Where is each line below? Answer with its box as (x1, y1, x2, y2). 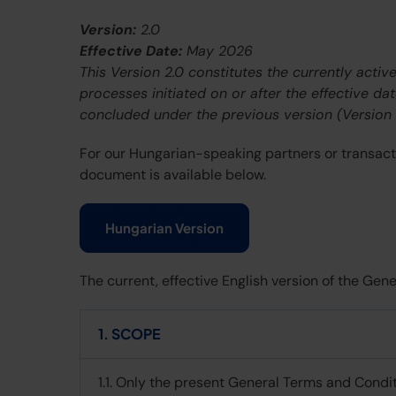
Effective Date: (80, 42, 182, 60)
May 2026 (182, 42, 253, 60)
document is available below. (80, 165, 266, 184)
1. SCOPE (98, 324, 161, 343)
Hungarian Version (105, 219, 224, 236)
